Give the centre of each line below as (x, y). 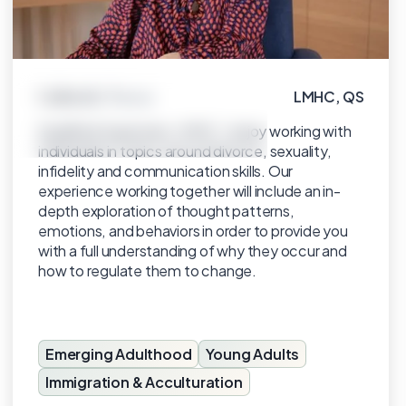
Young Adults (253, 353)
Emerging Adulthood (119, 353)
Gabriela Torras (96, 97)
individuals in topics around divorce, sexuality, (185, 151)
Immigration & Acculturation (144, 382)
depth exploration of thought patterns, (166, 211)
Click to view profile (140, 111)
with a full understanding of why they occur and (193, 251)
